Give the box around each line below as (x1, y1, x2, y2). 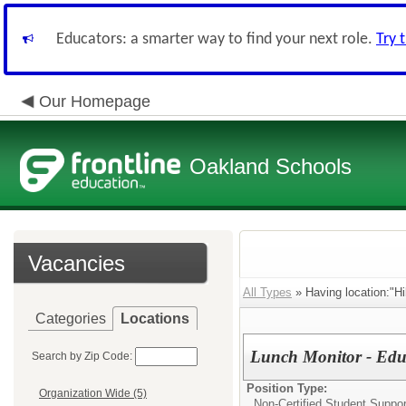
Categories (35, 311, 106, 326)
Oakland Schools (189, 154, 352, 179)
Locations (121, 311, 189, 326)
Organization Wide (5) (39, 387, 147, 401)
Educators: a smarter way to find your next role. (56, 31, 376, 48)
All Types (243, 285, 292, 299)
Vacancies (28, 251, 125, 275)
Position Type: (246, 382, 327, 395)
